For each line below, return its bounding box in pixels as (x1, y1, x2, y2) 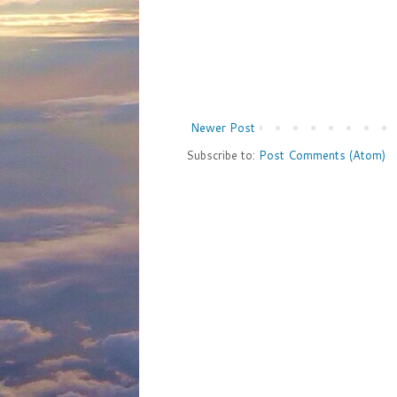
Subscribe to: (186, 146, 259, 163)
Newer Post (191, 119, 255, 136)
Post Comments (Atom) (259, 146, 385, 163)
